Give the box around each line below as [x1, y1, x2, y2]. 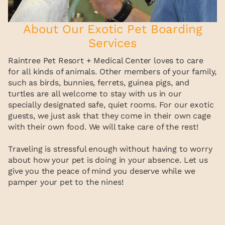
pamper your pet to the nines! [8, 177, 124, 187]
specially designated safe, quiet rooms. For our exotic [8, 100, 214, 110]
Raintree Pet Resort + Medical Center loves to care [8, 56, 203, 66]
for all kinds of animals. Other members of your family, [8, 67, 217, 77]
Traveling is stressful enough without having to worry [8, 144, 212, 154]
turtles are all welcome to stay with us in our [8, 89, 182, 99]
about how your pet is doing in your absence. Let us [8, 155, 208, 165]
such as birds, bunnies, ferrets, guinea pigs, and [8, 78, 190, 88]
